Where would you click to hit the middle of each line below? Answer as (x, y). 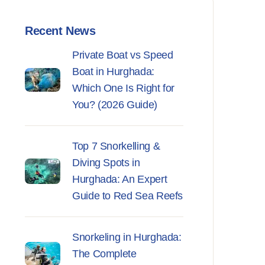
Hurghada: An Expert (120, 179)
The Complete (104, 254)
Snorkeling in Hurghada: (127, 237)
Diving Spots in (106, 163)
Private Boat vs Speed (123, 55)
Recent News (60, 31)
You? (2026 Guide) (115, 105)
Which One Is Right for (124, 88)
